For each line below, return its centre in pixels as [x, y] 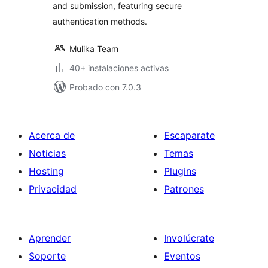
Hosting [46, 171]
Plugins [180, 171]
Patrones [184, 189]
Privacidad [53, 189]
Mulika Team [94, 49]
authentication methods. [100, 21]
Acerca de [52, 135]
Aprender [50, 238]
